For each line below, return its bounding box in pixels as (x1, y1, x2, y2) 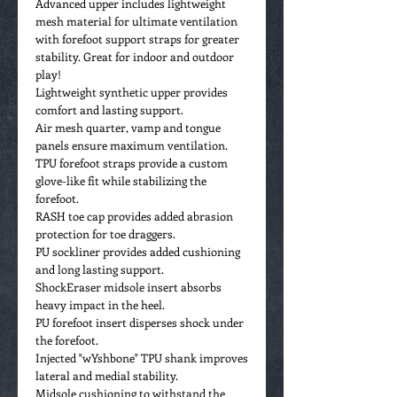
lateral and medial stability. (35, 368, 178, 384)
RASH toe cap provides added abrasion (35, 208, 233, 224)
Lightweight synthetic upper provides (35, 84, 228, 100)
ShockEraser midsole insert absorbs (35, 279, 222, 295)
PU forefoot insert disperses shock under (35, 315, 244, 331)
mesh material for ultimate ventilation (35, 13, 237, 29)
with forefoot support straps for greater (35, 31, 239, 47)
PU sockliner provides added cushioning (35, 244, 240, 260)
